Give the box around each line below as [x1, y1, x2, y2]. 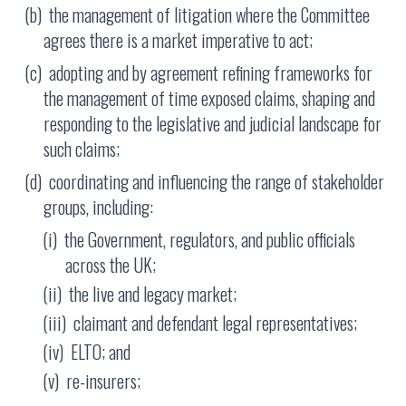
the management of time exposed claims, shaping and [43, 84, 375, 112]
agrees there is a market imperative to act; [43, 26, 313, 54]
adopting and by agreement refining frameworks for [49, 59, 372, 87]
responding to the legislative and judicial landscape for [43, 110, 382, 138]
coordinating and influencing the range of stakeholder [49, 168, 384, 196]
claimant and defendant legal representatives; [73, 309, 357, 337]
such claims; [43, 135, 120, 163]
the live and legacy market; [69, 280, 237, 308]
